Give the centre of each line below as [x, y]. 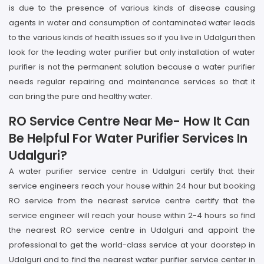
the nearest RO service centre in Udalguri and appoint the [132, 230]
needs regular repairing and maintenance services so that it [132, 82]
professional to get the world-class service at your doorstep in [132, 245]
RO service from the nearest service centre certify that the [132, 201]
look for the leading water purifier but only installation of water [132, 52]
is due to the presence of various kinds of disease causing [132, 8]
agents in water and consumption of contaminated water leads [132, 23]
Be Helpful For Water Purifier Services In [128, 138]
